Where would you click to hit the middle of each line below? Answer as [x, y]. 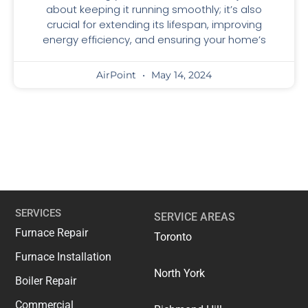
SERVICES [38, 213]
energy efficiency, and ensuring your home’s [154, 40]
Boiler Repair [46, 281]
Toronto [173, 237]
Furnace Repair [52, 233]
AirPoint [118, 75]
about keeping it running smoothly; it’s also [154, 10]
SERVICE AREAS [195, 217]
